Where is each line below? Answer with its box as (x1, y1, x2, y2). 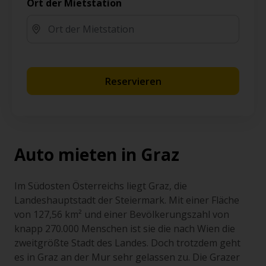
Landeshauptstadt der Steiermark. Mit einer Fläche (14, 194, 239, 207)
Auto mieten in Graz (14, 143, 179, 166)
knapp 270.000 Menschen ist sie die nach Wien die (14, 222, 235, 235)
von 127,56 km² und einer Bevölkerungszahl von (14, 208, 229, 221)
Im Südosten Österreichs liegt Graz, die (14, 179, 187, 192)
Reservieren (104, 74, 161, 88)
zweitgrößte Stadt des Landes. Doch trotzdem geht (14, 236, 240, 249)
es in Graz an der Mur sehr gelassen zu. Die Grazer (14, 251, 240, 264)
